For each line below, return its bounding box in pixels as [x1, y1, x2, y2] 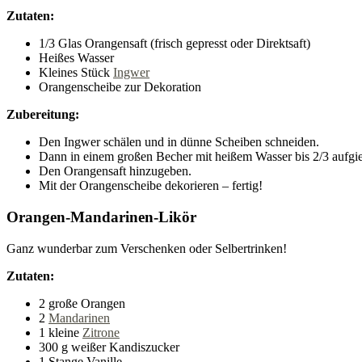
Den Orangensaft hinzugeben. [39, 164, 192, 179]
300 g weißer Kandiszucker [39, 339, 179, 354]
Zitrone [82, 325, 120, 339]
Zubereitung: [6, 107, 79, 122]
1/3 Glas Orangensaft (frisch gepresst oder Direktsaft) [39, 36, 310, 51]
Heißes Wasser [39, 51, 114, 65]
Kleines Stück [39, 65, 113, 80]
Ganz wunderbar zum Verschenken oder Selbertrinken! [6, 241, 287, 255]
